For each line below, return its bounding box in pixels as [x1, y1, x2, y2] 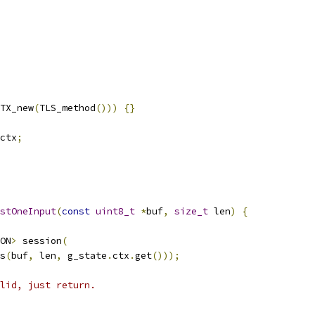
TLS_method [39, 102, 96, 114]
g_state [62, 250, 107, 262]
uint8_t [96, 205, 135, 217]
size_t [174, 205, 208, 217]
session [17, 235, 62, 247]
